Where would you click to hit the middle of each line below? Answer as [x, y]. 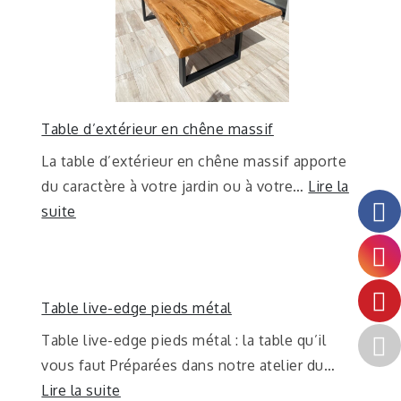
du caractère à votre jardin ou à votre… [175, 186]
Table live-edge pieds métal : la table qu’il [184, 340]
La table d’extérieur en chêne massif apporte [194, 161]
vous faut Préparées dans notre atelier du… [188, 365]
